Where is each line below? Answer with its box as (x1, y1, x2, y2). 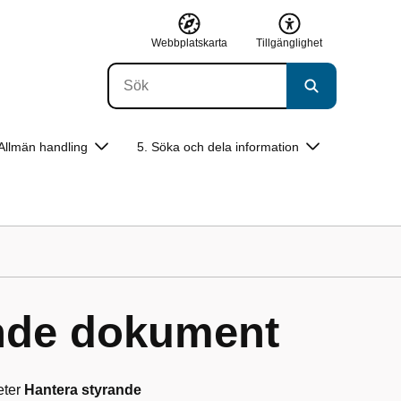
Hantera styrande (24, 382, 141, 397)
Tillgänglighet (256, 36, 322, 49)
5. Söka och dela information (137, 140, 299, 154)
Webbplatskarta (151, 36, 227, 49)
